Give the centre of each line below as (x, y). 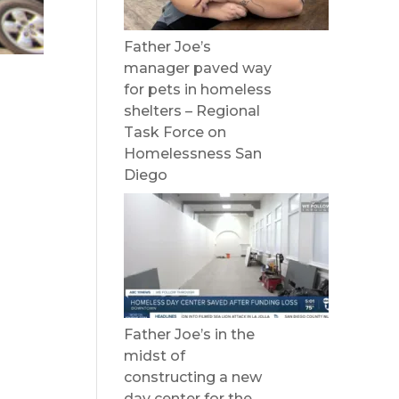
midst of (155, 356)
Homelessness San (193, 154)
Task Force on (175, 132)
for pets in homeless (198, 90)
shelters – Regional (192, 111)
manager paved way (198, 68)
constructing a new (193, 377)
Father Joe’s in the (190, 334)
